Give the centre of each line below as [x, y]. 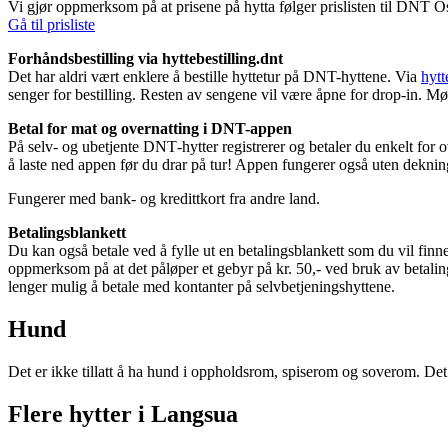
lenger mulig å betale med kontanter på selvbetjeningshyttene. [201, 287]
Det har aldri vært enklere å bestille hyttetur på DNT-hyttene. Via [214, 77]
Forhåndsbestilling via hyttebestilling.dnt [145, 59]
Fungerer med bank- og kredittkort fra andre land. [164, 199]
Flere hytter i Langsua [123, 414]
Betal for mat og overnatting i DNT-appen [150, 129]
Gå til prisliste [51, 25]
